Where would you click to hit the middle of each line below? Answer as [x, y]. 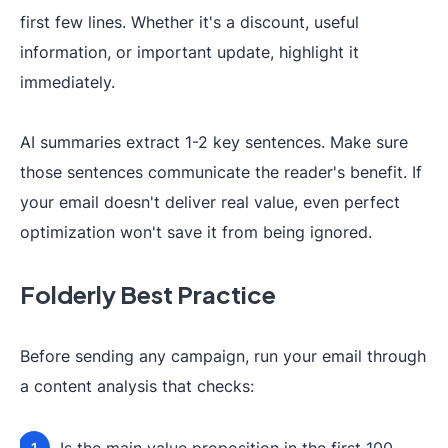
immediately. [67, 82]
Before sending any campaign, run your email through [223, 356]
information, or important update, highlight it [189, 52]
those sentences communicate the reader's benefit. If [221, 172]
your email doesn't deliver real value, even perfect [210, 202]
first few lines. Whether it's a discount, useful [189, 22]
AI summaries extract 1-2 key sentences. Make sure [214, 142]
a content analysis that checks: [137, 386]
